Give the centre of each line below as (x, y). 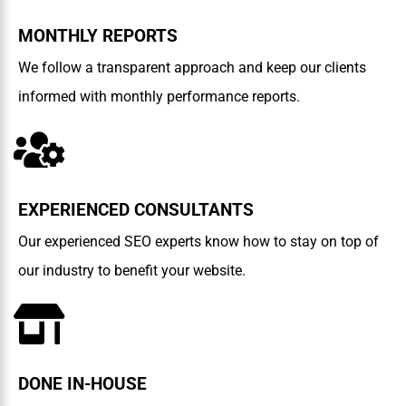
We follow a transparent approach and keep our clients (192, 68)
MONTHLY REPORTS (98, 37)
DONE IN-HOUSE (82, 385)
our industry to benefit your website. (132, 271)
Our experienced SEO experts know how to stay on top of (198, 242)
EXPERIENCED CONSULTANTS (136, 211)
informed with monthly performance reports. (159, 97)
